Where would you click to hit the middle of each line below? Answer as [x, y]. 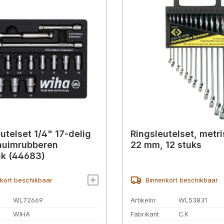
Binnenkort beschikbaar [181, 180]
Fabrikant [145, 214]
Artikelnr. [144, 200]
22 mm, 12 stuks [166, 145]
